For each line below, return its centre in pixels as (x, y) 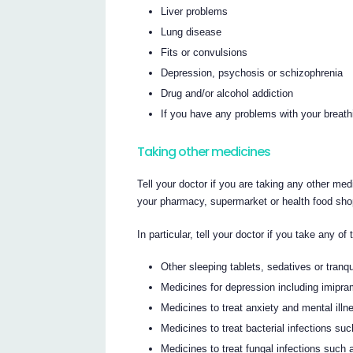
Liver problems (195, 11)
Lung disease (191, 32)
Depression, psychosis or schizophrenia (252, 72)
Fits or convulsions (204, 52)
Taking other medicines (204, 151)
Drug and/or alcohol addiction (227, 93)
